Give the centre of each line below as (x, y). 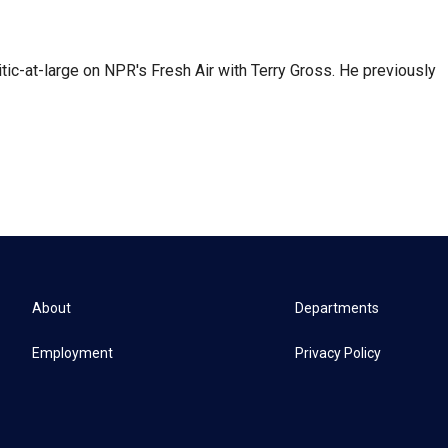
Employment (72, 352)
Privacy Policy (338, 352)
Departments (337, 307)
